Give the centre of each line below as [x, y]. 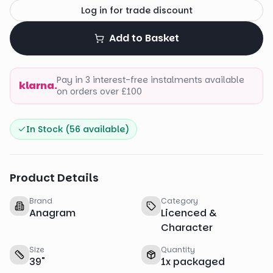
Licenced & [189, 213]
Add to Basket [144, 38]
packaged [199, 262]
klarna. [38, 86]
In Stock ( [48, 129]
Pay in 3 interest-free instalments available [151, 80]
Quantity [178, 250]
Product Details [54, 178]
